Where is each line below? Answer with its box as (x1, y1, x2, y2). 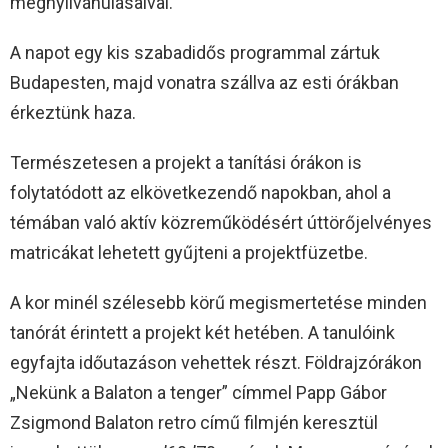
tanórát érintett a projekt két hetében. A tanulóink (10, 321, 395, 343)
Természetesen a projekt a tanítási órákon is (10, 151, 362, 173)
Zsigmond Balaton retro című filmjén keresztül (10, 411, 378, 433)
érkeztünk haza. (10, 101, 136, 123)
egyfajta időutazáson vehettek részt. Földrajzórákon (10, 351, 422, 373)
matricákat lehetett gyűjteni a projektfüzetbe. (10, 241, 368, 263)
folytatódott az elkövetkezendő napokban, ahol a (10, 181, 391, 203)
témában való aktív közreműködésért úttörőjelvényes (10, 211, 432, 233)
